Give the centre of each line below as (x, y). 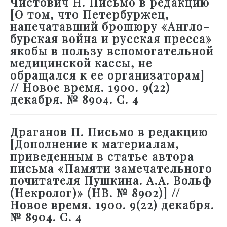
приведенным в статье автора (102, 156)
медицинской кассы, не (81, 63)
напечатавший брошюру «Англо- (110, 27)
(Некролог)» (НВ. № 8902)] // (95, 193)
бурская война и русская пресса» (111, 39)
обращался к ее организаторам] (107, 75)
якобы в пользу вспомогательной (112, 51)
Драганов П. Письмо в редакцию (109, 132)
